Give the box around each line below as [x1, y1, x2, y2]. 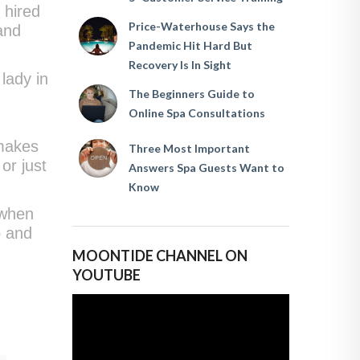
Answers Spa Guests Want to [128, 160, 284, 174]
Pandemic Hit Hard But [128, 38, 252, 52]
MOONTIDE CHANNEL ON [72, 246, 248, 264]
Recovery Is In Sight [128, 57, 231, 72]
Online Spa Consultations [128, 105, 265, 120]
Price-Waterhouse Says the [128, 18, 275, 33]
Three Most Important [128, 141, 250, 155]
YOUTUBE [72, 265, 141, 284]
